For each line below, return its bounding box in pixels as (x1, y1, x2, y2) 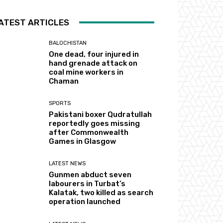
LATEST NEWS (49, 160, 86, 167)
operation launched (49, 197, 121, 207)
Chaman (49, 77, 79, 86)
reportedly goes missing (49, 119, 140, 128)
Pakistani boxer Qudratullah (49, 110, 152, 119)
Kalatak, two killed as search (49, 188, 154, 198)
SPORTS (49, 100, 71, 107)
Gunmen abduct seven (49, 170, 132, 180)
